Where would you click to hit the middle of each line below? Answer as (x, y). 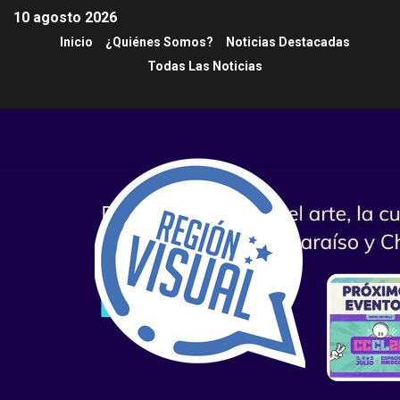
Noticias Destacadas (287, 42)
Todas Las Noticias (204, 67)
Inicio (76, 42)
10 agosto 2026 (65, 18)
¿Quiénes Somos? (159, 42)
